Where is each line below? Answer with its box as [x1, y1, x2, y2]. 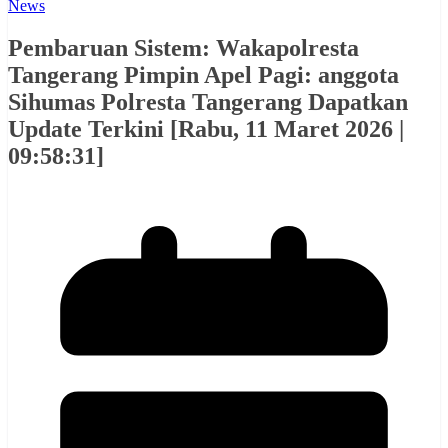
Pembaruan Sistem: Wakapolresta [8, 34, 359, 61]
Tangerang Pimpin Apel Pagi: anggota [8, 61, 399, 88]
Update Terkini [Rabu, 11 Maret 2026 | [8, 115, 404, 142]
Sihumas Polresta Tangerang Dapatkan [8, 88, 408, 115]
